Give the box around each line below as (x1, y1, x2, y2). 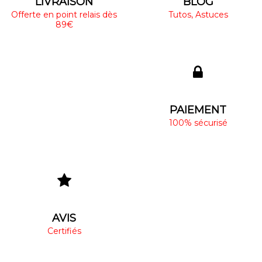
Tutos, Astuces (168, 9, 228, 20)
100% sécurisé (168, 117, 227, 128)
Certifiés (47, 225, 81, 236)
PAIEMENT (170, 103, 226, 116)
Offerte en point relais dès (11, 9, 117, 20)
